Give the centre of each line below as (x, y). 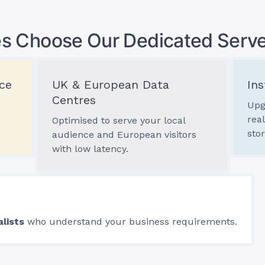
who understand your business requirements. (131, 222)
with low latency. (90, 149)
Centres (74, 100)
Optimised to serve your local (119, 120)
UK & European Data (111, 85)
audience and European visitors (124, 135)
